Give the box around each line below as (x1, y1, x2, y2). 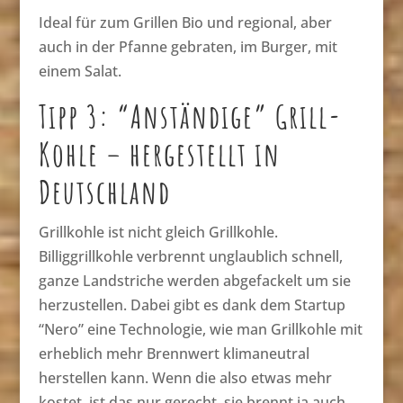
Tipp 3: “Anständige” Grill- (38, 95, 342, 137)
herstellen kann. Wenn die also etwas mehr (38, 367, 332, 388)
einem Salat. (38, 60, 121, 81)
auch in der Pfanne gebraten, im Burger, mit (38, 36, 337, 57)
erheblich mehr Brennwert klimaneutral (38, 343, 309, 363)
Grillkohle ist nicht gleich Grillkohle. (38, 221, 278, 242)
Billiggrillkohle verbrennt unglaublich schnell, (38, 246, 343, 266)
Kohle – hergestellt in (38, 133, 281, 175)
